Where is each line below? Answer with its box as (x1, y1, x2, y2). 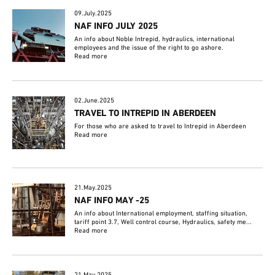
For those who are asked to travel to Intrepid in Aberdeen (74, 122, 247, 131)
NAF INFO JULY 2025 (74, 21, 158, 33)
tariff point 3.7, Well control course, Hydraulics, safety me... (74, 218, 252, 227)
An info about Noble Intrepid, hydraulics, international (74, 35, 235, 44)
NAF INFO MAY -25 (74, 195, 150, 207)
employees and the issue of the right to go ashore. (74, 44, 224, 53)
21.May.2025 (74, 184, 112, 193)
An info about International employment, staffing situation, (74, 209, 248, 219)
